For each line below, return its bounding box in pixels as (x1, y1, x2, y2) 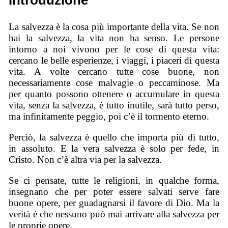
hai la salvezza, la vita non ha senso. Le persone (9, 33, 219, 44)
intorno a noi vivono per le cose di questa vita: (9, 44, 219, 55)
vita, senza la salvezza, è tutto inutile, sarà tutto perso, (9, 100, 219, 111)
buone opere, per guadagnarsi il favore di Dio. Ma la (9, 197, 219, 208)
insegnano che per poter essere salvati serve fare (9, 186, 219, 197)
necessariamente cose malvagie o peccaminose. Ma (9, 77, 219, 89)
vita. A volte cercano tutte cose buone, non (9, 66, 219, 77)
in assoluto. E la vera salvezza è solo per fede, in (9, 142, 219, 154)
